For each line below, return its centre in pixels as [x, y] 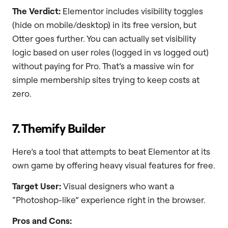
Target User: [37, 186]
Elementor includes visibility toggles [132, 11]
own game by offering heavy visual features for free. [114, 165]
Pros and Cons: [42, 221]
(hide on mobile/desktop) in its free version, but [104, 24]
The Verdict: [36, 11]
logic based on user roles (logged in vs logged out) [110, 52]
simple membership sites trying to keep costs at [106, 79]
